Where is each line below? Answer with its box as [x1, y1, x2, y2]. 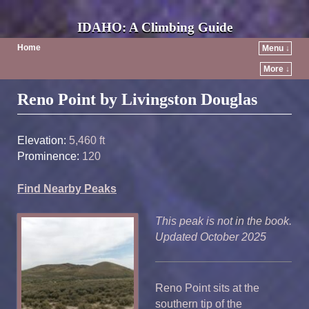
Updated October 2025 [155, 230, 266, 243]
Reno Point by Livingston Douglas [17, 90, 257, 109]
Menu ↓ [262, 43, 290, 53]
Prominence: [17, 150, 79, 162]
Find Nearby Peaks [17, 182, 117, 195]
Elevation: [17, 134, 66, 146]
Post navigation [17, 85, 103, 98]
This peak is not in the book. [155, 215, 292, 227]
